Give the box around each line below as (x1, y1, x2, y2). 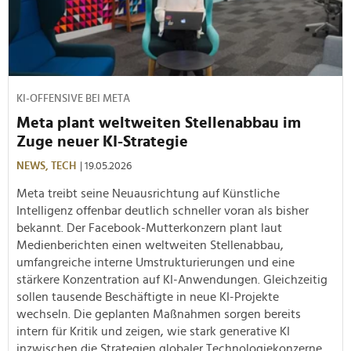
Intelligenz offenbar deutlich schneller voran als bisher (16, 204, 309, 217)
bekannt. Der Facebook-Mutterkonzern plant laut (16, 221, 282, 234)
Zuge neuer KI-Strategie (16, 133, 188, 150)
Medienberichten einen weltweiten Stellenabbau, (16, 238, 284, 251)
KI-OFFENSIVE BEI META (16, 92, 130, 104)
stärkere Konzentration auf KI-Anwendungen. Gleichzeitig (16, 273, 327, 286)
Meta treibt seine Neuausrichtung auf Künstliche (16, 186, 280, 200)
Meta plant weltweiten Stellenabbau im (16, 114, 301, 131)
